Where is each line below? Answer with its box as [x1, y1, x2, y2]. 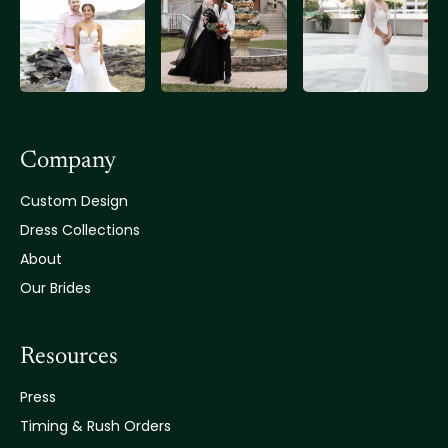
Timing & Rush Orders [20, 415, 171, 436]
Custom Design [20, 190, 128, 211]
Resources [20, 344, 118, 369]
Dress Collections [20, 219, 140, 240]
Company [20, 148, 116, 173]
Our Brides [20, 277, 91, 298]
